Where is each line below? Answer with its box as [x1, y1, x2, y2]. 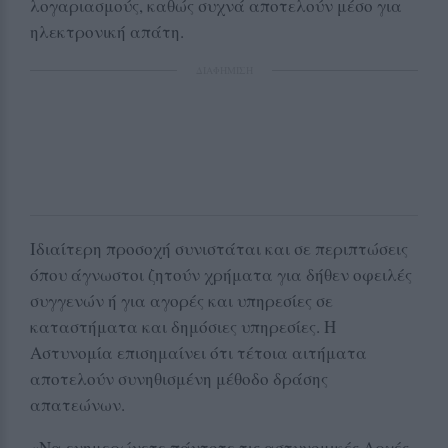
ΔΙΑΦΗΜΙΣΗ [195, 62, 253, 77]
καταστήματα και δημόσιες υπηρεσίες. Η [30, 314, 336, 338]
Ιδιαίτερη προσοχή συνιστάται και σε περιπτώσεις [30, 236, 408, 260]
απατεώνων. [30, 392, 125, 416]
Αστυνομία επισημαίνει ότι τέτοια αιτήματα [30, 340, 367, 364]
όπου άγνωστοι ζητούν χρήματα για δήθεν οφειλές [30, 262, 412, 286]
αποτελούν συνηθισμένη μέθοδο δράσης [30, 366, 328, 390]
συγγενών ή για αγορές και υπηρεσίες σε [30, 288, 333, 312]
